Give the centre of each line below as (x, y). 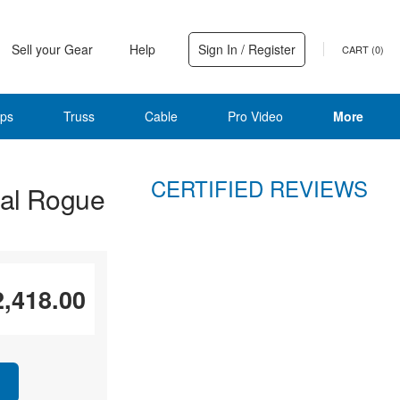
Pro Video (255, 116)
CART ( (358, 49)
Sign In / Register (247, 49)
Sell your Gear (52, 49)
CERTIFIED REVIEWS (259, 188)
